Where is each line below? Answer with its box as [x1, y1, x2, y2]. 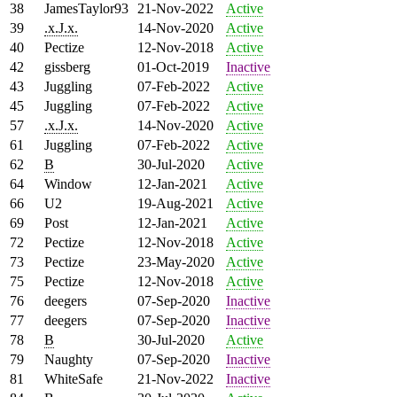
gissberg [44, 58, 90, 74]
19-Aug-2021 [137, 195, 214, 211]
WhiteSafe [44, 370, 103, 386]
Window [44, 175, 92, 191]
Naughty [44, 351, 93, 367]
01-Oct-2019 [137, 58, 209, 74]
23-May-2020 [137, 253, 214, 269]
